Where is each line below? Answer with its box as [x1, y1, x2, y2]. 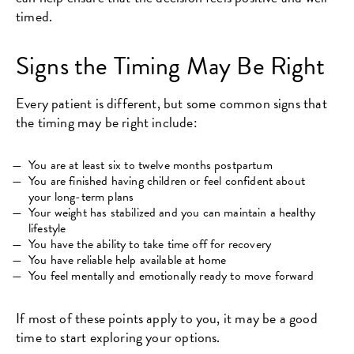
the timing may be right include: [16, 111, 198, 133]
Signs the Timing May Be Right [16, 47, 326, 85]
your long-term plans [28, 186, 134, 206]
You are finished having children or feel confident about [28, 171, 305, 190]
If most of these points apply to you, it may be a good [16, 307, 318, 329]
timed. [16, 5, 53, 27]
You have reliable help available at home [28, 250, 227, 269]
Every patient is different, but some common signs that [16, 92, 327, 114]
